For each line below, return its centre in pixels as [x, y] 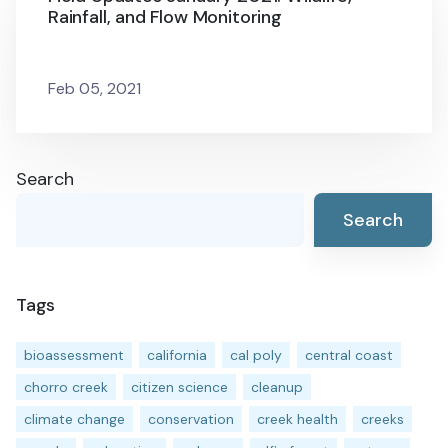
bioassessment [74, 355]
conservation [191, 419]
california [177, 355]
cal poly [256, 355]
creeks [382, 419]
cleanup [277, 387]
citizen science [179, 387]
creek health [297, 419]
